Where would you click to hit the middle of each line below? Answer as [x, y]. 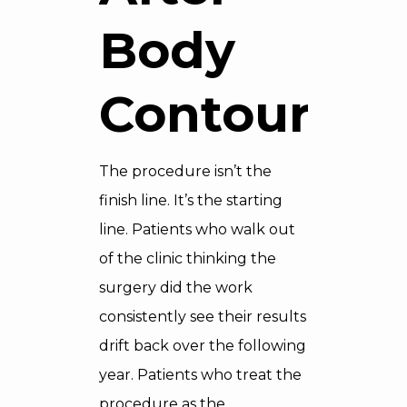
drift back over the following [203, 346]
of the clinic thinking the [188, 258]
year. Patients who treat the [200, 375]
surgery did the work [176, 288]
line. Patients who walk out [197, 229]
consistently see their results [203, 317]
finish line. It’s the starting [191, 200]
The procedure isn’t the [185, 171]
